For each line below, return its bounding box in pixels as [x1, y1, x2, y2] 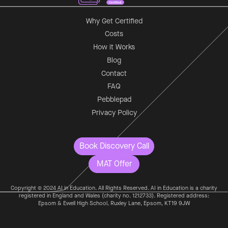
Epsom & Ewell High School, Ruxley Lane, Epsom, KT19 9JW [38, 199, 190, 208]
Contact [101, 68, 127, 78]
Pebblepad [97, 95, 131, 105]
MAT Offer [96, 158, 132, 169]
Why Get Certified [85, 16, 142, 26]
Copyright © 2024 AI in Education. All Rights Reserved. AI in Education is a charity [11, 184, 217, 192]
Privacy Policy [91, 107, 137, 118]
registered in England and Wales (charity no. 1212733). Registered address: [19, 192, 209, 200]
